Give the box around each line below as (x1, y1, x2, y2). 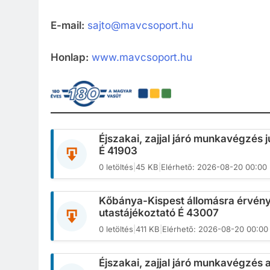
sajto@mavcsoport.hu (87, 19, 193, 32)
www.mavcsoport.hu (92, 51, 192, 63)
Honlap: (51, 51, 89, 63)
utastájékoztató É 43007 (99, 207, 219, 219)
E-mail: (51, 19, 84, 32)
